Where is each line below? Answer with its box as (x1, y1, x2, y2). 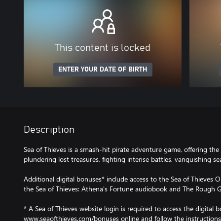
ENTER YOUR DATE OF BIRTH (58, 66, 147, 73)
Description (24, 125, 74, 135)
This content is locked (55, 43, 150, 53)
